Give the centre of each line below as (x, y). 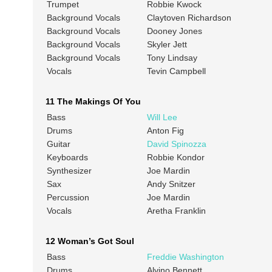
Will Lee (162, 117)
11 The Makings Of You (93, 102)
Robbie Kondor (175, 158)
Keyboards (67, 158)
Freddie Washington (185, 257)
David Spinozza (176, 144)
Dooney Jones (174, 31)
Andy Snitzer (171, 184)
